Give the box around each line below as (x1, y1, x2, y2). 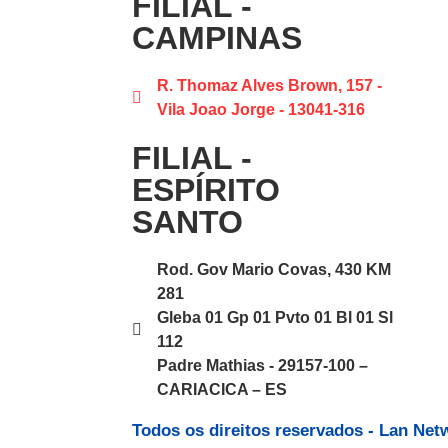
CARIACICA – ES (157, 381, 287, 399)
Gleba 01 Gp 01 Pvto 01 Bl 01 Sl (157, 309, 393, 327)
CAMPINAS (132, 20, 302, 57)
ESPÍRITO (132, 172, 280, 209)
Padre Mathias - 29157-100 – (157, 357, 368, 375)
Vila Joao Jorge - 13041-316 (157, 101, 365, 119)
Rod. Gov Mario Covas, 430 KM (157, 261, 391, 279)
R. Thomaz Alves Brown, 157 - (157, 77, 382, 95)
